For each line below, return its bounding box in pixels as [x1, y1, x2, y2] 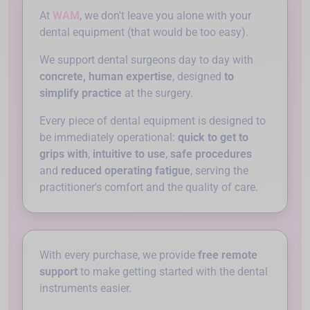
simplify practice [39, 86, 122, 100]
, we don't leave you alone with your [80, 8, 251, 22]
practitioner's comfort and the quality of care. [39, 180, 258, 194]
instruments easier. [39, 281, 131, 295]
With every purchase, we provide [39, 248, 198, 262]
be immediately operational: [39, 130, 178, 144]
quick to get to [178, 130, 248, 144]
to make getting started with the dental [77, 264, 268, 278]
